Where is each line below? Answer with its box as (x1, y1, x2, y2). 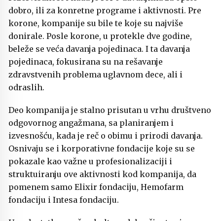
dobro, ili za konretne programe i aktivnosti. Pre (8, 5, 201, 15)
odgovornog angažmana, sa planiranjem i (8, 117, 174, 128)
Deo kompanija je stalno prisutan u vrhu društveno (8, 105, 211, 115)
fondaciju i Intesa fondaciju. (8, 194, 121, 205)
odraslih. (8, 82, 46, 92)
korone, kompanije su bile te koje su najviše (8, 18, 183, 28)
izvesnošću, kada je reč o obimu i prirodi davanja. (8, 130, 203, 141)
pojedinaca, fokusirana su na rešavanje (8, 56, 163, 67)
